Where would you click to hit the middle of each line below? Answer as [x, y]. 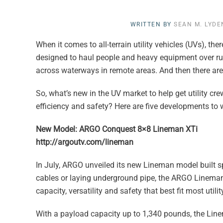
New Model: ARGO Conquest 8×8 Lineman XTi [117, 129]
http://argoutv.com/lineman [85, 142]
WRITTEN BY [152, 24]
